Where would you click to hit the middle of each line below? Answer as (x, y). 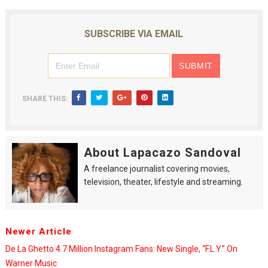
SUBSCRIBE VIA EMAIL (134, 34)
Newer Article (38, 232)
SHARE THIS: (45, 99)
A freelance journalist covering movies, (156, 169)
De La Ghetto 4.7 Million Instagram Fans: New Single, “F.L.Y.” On (121, 249)
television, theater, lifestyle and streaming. (163, 182)
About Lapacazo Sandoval (162, 153)
